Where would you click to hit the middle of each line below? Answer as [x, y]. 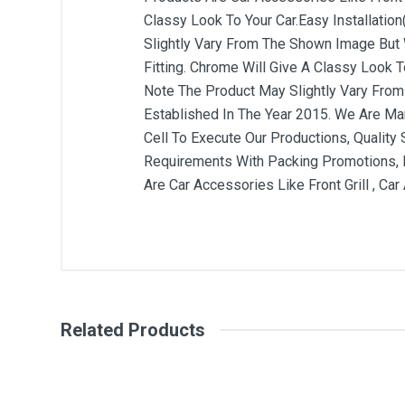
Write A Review [231, 303]
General [171, 281]
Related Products [133, 330]
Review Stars [186, 374]
